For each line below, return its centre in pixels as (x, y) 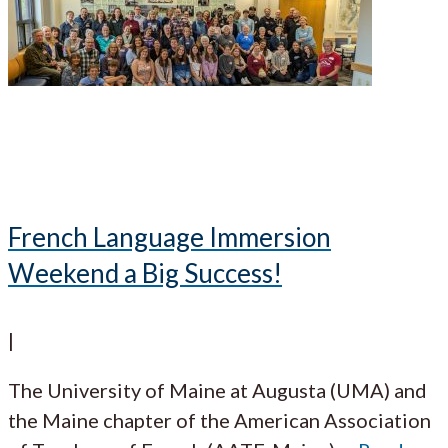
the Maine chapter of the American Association (219, 420)
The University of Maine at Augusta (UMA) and (217, 390)
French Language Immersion (169, 236)
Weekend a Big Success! (145, 272)
